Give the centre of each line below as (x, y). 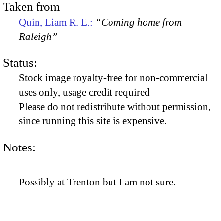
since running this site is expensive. (93, 121)
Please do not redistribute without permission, (115, 107)
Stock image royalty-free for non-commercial (113, 78)
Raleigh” (38, 36)
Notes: (19, 147)
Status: (20, 63)
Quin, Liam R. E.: (57, 22)
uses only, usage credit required (84, 92)
